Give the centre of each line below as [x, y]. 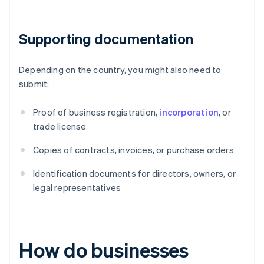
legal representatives [77, 188]
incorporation [189, 112]
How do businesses [104, 250]
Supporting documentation [106, 39]
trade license [60, 126]
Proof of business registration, [96, 112]
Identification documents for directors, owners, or [135, 174]
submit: [34, 84]
